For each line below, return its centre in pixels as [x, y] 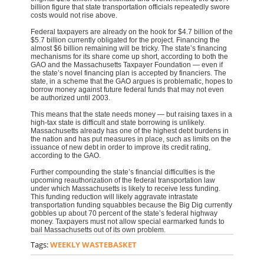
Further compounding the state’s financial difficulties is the [123, 172]
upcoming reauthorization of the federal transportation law [123, 181]
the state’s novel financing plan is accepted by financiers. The [129, 73]
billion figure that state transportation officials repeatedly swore [131, 7]
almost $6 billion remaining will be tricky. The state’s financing [129, 49]
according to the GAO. [66, 156]
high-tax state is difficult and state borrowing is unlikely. [118, 123]
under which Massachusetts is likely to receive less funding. [126, 189]
